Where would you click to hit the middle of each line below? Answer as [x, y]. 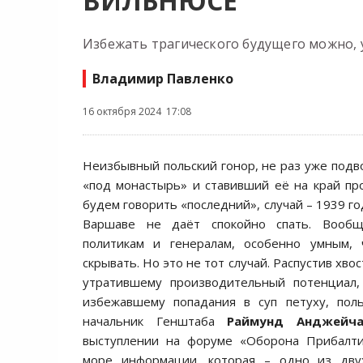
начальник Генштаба [155, 321]
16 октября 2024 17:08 [137, 111]
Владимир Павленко [163, 79]
